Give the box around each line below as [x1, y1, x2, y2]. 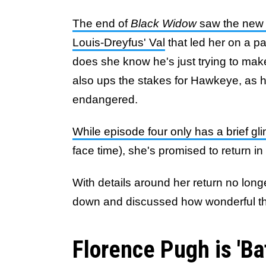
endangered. [72, 93, 138, 106]
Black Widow [131, 17, 197, 30]
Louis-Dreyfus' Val [72, 36, 165, 49]
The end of [72, 17, 131, 30]
